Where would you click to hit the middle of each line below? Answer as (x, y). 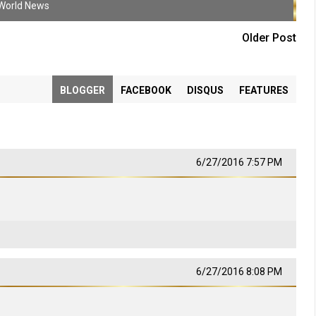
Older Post (269, 38)
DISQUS (205, 90)
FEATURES (263, 90)
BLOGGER (82, 90)
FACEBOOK (146, 90)
